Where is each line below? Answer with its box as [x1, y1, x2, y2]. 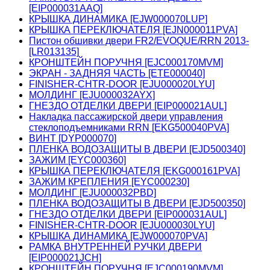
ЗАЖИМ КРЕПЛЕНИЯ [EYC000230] [29, 176, 189, 187]
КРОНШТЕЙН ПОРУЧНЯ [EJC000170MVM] [29, 57, 223, 67]
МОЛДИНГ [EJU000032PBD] [29, 187, 156, 198]
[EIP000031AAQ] [29, 2, 102, 13]
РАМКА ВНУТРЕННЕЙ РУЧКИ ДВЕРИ [29, 241, 202, 252]
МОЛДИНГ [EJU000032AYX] [29, 89, 155, 100]
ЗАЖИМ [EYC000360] [29, 154, 126, 165]
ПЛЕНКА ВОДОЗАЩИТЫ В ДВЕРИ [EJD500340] [29, 143, 245, 154]
